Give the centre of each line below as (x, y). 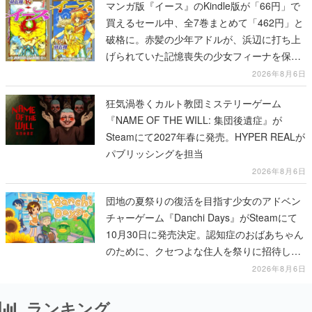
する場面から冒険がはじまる (169, 72)
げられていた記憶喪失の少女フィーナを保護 (203, 56)
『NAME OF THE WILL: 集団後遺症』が (194, 120)
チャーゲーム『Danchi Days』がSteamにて (202, 217)
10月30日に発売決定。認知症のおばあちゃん (205, 234)
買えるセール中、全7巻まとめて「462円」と (205, 22)
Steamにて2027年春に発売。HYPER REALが (205, 136)
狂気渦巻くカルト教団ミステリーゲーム (194, 103)
